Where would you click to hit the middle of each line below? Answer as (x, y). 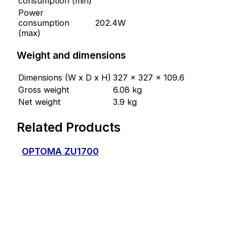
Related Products (69, 127)
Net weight (40, 102)
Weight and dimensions (71, 55)
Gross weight (44, 90)
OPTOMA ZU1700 (61, 152)
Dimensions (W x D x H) (65, 78)
